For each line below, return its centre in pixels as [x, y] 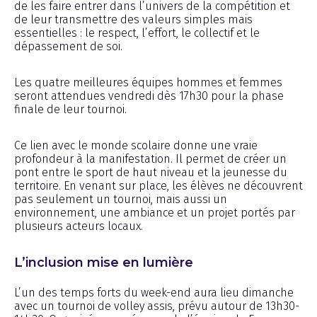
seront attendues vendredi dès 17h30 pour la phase [149, 96]
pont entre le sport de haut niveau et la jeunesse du [151, 172]
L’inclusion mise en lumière [104, 262]
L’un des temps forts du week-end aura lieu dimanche [154, 292]
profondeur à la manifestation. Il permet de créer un [150, 158]
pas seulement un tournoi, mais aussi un [121, 199]
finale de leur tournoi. [70, 109]
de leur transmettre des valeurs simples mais [133, 19]
